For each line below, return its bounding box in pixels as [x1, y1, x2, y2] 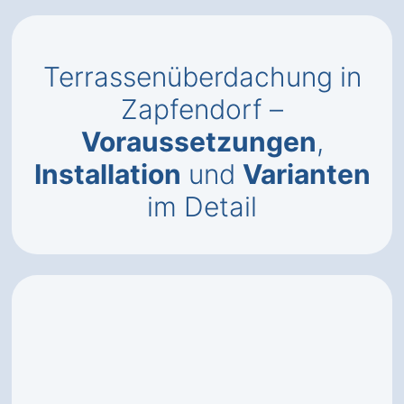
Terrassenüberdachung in [42, 60, 362, 93]
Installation [33, 158, 181, 190]
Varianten [242, 158, 371, 190]
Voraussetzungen [80, 125, 317, 158]
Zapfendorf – [121, 93, 283, 125]
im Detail [147, 190, 257, 223]
